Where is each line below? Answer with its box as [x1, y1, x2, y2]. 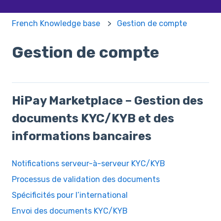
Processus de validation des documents [12, 175, 160, 184]
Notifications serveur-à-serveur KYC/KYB [12, 159, 165, 169]
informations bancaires [12, 129, 151, 143]
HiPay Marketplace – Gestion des [12, 93, 203, 108]
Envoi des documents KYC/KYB [12, 206, 128, 216]
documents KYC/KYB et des [12, 111, 174, 125]
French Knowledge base [12, 18, 100, 28]
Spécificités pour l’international [12, 190, 128, 200]
